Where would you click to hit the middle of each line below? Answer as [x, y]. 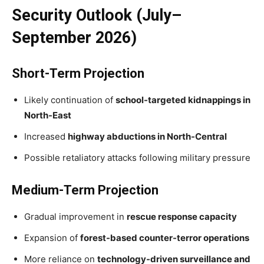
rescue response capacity [182, 216]
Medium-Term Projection [85, 190]
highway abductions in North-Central [147, 136]
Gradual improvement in [75, 216]
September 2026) [74, 37]
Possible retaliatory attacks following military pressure [137, 157]
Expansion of [52, 237]
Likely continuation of [70, 100]
